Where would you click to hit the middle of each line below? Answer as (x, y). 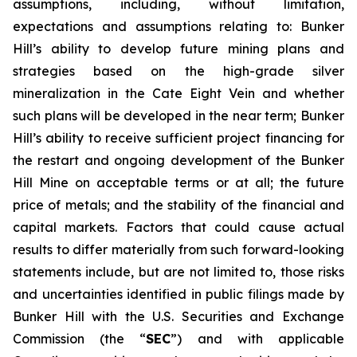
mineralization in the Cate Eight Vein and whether (178, 93)
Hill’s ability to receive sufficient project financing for (178, 138)
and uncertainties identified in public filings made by (178, 294)
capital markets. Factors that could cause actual (178, 227)
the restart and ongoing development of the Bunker (178, 160)
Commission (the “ (80, 339)
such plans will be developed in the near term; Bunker (178, 116)
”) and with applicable (258, 339)
